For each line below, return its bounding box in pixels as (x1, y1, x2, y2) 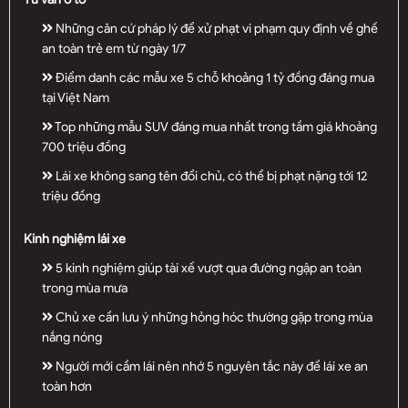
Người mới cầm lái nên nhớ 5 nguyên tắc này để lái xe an (53, 359, 368, 375)
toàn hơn (42, 379, 92, 395)
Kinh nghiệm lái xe (24, 231, 126, 248)
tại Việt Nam (42, 90, 109, 107)
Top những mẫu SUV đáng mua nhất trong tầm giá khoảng (53, 119, 377, 136)
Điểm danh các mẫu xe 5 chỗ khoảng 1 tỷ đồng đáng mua (53, 70, 374, 87)
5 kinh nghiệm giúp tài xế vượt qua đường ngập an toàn (53, 260, 362, 277)
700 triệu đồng (42, 139, 126, 156)
